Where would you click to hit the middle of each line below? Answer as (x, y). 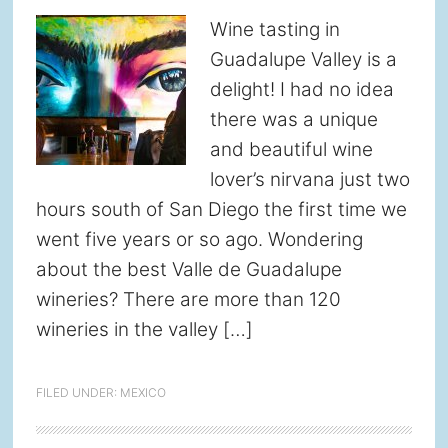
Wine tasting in (274, 29)
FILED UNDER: (77, 392)
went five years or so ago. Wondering (199, 239)
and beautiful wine (291, 149)
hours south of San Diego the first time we (221, 209)
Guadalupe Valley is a (303, 59)
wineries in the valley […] (144, 329)
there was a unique (293, 119)
